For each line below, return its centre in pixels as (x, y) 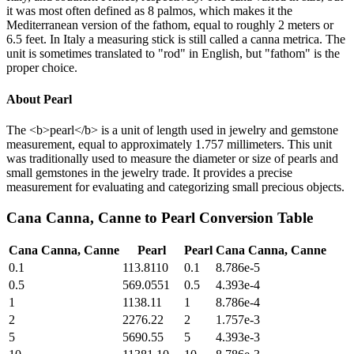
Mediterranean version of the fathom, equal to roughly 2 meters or (170, 25)
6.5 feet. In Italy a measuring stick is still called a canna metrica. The (176, 40)
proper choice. (42, 68)
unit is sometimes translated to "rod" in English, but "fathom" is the (173, 54)
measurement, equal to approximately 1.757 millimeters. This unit (169, 144)
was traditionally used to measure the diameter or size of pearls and (172, 158)
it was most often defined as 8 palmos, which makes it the (149, 11)
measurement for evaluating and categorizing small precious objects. (175, 186)
